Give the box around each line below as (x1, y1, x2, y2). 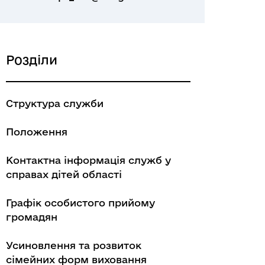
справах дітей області (6, 169, 122, 180)
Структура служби (6, 98, 104, 109)
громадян (6, 211, 57, 222)
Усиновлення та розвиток (6, 240, 141, 251)
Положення (6, 126, 67, 137)
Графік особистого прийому (6, 197, 155, 208)
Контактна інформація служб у (6, 154, 171, 166)
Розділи (6, 53, 57, 67)
